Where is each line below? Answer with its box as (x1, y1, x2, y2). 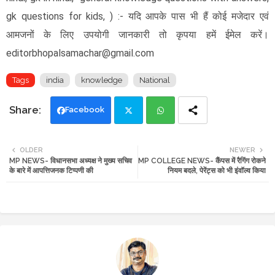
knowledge (81, 75, 122, 85)
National (139, 75, 170, 85)
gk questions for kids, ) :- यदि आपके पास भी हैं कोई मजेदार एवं (6, 10, 269, 22)
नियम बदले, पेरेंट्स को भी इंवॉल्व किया (168, 166, 266, 175)
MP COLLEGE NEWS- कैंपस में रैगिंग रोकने (138, 156, 266, 165)
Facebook (65, 104, 104, 114)
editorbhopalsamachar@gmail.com (6, 47, 154, 59)
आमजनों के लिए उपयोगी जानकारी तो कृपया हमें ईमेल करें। (6, 28, 269, 41)
